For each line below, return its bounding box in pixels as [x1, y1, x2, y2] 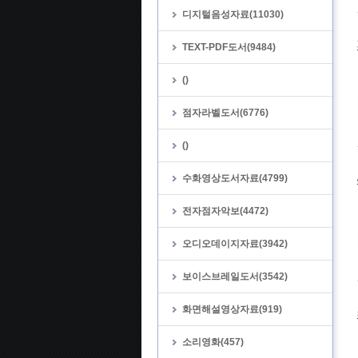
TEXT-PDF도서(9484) [182, 42, 276, 53]
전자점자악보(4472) [182, 205, 268, 217]
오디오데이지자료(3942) [182, 238, 288, 249]
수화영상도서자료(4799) [182, 173, 288, 184]
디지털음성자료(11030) [182, 9, 284, 20]
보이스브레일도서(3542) [182, 271, 288, 282]
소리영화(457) [182, 336, 244, 348]
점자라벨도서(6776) [182, 107, 268, 118]
